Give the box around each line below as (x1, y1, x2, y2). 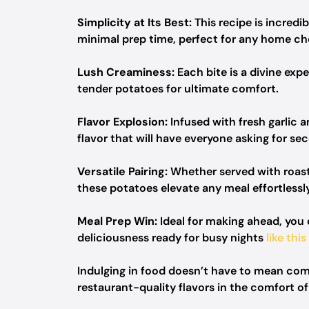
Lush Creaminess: (77, 65, 175, 79)
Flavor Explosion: (77, 114, 168, 129)
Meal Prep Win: (77, 214, 157, 228)
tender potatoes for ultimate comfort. (77, 81, 279, 96)
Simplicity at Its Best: (77, 15, 192, 30)
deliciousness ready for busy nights (77, 230, 266, 245)
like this (266, 230, 306, 245)
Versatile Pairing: (77, 164, 168, 179)
